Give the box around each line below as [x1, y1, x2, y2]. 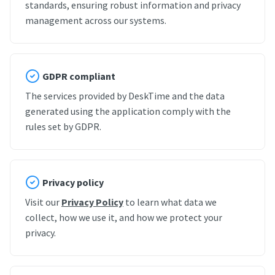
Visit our [25, 195, 61, 208]
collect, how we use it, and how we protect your [25, 211, 222, 223]
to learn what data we [123, 195, 217, 208]
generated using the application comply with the [25, 104, 231, 117]
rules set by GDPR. [25, 120, 101, 133]
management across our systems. [25, 14, 166, 26]
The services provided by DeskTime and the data [25, 89, 225, 102]
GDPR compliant [42, 69, 115, 82]
